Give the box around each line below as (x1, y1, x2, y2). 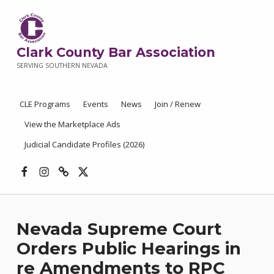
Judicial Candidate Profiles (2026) (24, 138, 144, 150)
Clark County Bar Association (16, 45, 215, 61)
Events (83, 98, 108, 109)
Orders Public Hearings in (16, 237, 241, 259)
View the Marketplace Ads (24, 118, 120, 130)
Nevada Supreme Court (16, 218, 221, 239)
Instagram (38, 154, 93, 169)
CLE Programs (19, 98, 70, 109)
